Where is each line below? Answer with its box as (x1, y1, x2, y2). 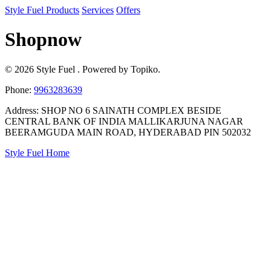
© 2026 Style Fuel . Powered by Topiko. (5, 64, 160, 74)
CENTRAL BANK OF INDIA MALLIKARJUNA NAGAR (5, 116, 243, 126)
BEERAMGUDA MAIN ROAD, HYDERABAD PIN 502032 (5, 126, 251, 137)
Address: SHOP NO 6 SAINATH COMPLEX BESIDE (5, 105, 221, 116)
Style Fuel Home (5, 147, 70, 158)
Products (46, 5, 79, 15)
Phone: (5, 84, 34, 95)
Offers (116, 5, 140, 15)
